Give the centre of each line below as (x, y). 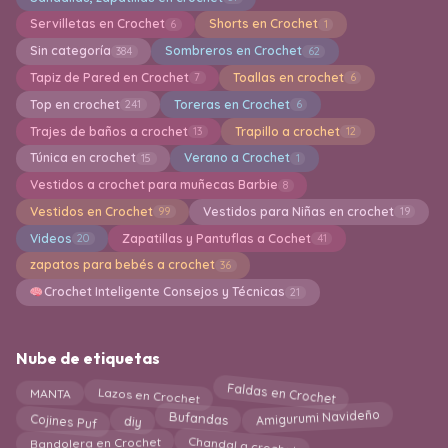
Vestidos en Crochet (91, 211)
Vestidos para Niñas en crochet (298, 211)
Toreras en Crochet (231, 104)
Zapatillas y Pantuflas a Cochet (216, 238)
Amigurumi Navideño (317, 420)
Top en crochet (74, 104)
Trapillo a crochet (287, 131)
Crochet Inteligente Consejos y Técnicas (164, 292)
